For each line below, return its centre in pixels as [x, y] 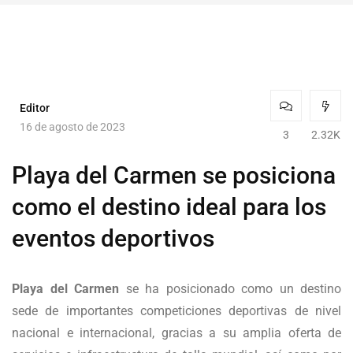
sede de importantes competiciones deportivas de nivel [176, 311]
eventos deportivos [113, 239]
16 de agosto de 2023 [72, 126]
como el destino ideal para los [169, 207]
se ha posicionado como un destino [230, 289]
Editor [35, 108]
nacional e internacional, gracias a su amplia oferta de [176, 333]
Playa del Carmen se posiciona [174, 176]
